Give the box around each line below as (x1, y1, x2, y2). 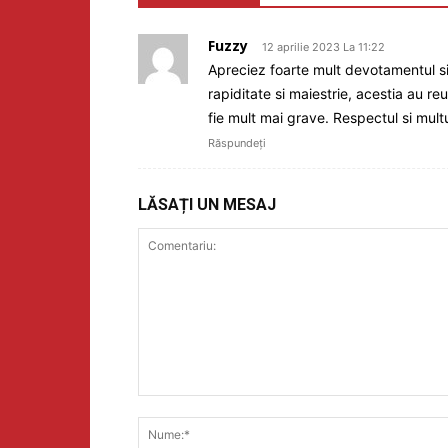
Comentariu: (137, 397, 216, 415)
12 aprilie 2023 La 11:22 (262, 40, 385, 55)
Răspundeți (208, 136, 266, 151)
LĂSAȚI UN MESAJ (138, 195, 276, 215)
